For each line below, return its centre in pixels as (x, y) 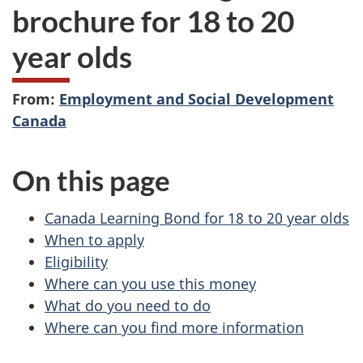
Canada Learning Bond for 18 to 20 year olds (197, 218)
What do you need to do (128, 305)
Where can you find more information (174, 327)
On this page (91, 180)
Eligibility (76, 261)
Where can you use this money (150, 283)
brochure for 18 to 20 (153, 20)
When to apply (94, 239)
